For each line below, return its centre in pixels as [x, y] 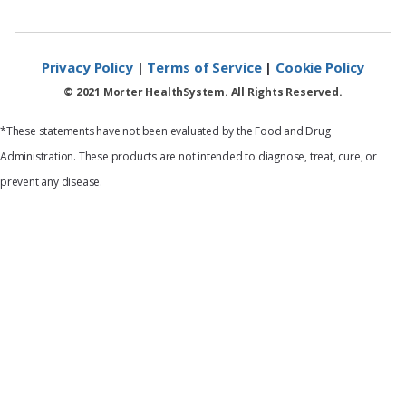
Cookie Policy [320, 68]
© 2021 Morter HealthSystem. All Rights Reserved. [203, 92]
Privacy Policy [87, 68]
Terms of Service [204, 68]
